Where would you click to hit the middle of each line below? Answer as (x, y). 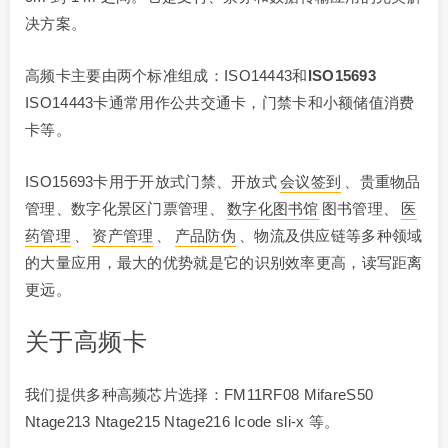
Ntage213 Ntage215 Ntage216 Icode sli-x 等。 (182, 422)
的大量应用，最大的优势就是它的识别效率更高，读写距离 (224, 263)
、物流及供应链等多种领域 (330, 236)
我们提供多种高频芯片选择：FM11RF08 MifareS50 (199, 395)
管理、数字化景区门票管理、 (124, 209)
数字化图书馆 (272, 209)
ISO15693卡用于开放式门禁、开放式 (151, 182)
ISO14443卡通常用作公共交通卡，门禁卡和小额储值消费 (220, 103)
